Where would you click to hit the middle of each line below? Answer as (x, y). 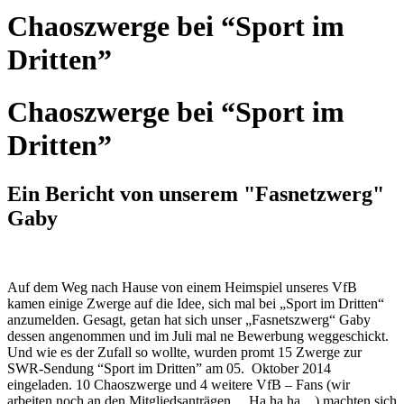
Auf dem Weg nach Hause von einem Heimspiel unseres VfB (182, 287)
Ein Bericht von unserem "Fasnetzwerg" (196, 193)
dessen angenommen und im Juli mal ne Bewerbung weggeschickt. (198, 335)
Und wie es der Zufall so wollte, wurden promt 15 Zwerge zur (184, 352)
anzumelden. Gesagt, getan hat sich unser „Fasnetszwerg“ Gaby (189, 319)
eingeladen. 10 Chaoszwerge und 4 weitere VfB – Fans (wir (179, 384)
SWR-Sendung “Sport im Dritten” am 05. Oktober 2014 (169, 368)
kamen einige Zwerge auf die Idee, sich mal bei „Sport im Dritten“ (196, 303)
